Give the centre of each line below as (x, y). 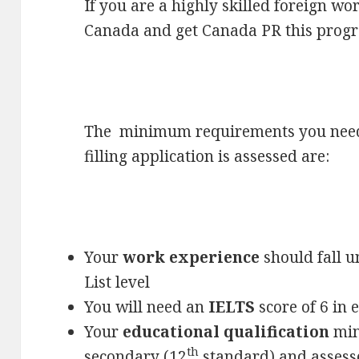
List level (117, 282)
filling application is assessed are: (207, 156)
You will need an (145, 307)
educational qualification (226, 331)
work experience (192, 257)
